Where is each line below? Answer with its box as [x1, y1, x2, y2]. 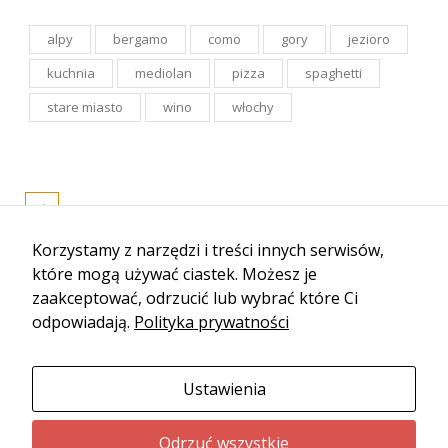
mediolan [135, 63, 192, 82]
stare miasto [47, 97, 123, 116]
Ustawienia [182, 378, 266, 400]
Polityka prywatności [134, 311, 289, 333]
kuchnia [47, 63, 95, 82]
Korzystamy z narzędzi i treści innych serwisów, [32, 239, 384, 261]
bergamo [113, 29, 168, 48]
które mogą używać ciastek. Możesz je [32, 263, 317, 285]
